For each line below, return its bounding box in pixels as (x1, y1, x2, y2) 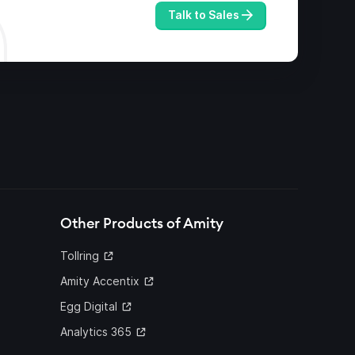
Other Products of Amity (60, 214, 223, 233)
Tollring (60, 249, 99, 263)
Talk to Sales (168, 8, 239, 22)
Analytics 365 (60, 325, 132, 339)
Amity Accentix (60, 274, 139, 288)
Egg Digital (60, 300, 117, 314)
